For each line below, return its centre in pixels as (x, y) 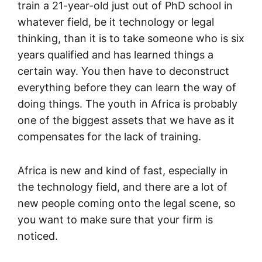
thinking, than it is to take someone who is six (131, 38)
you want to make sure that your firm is (115, 219)
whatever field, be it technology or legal (116, 22)
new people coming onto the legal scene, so (127, 203)
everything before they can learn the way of (127, 87)
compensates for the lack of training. (109, 136)
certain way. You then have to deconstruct (123, 71)
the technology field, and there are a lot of (123, 187)
